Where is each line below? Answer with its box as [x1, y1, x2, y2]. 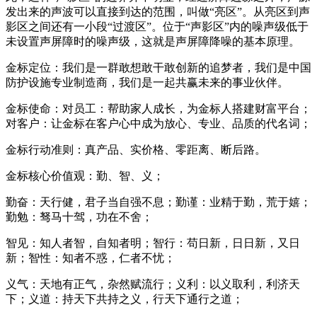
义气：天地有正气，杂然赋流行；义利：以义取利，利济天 [6, 277, 300, 290]
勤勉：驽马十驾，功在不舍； [6, 210, 153, 223]
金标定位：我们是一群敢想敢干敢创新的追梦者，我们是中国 [6, 61, 311, 74]
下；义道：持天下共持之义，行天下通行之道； [6, 292, 243, 305]
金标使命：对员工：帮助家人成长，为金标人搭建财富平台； [6, 102, 311, 115]
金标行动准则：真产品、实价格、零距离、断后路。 [6, 143, 266, 156]
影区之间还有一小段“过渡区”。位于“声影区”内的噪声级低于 [6, 20, 309, 33]
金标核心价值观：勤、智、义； [6, 169, 164, 182]
